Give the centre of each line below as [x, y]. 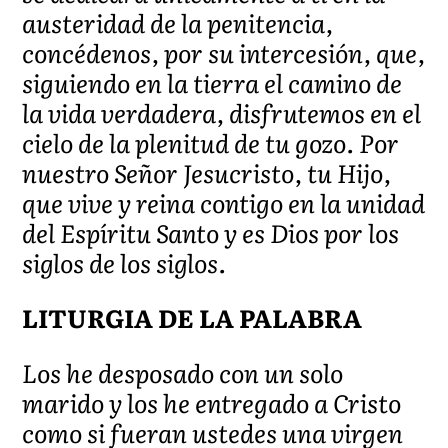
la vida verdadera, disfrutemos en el [222, 112]
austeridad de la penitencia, [178, 22]
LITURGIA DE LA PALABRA [192, 317]
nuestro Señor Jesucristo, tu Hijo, [207, 172]
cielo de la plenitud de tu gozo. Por [211, 142]
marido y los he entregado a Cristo [212, 402]
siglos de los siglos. [124, 262]
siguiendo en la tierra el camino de [212, 82]
